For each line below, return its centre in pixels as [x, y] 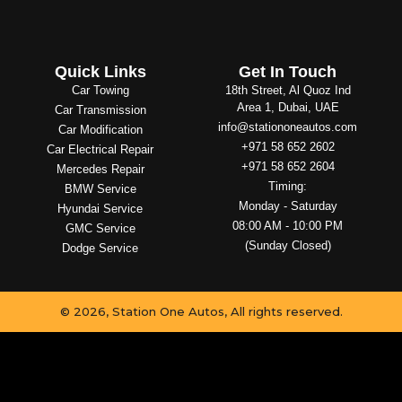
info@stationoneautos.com [288, 127]
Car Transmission [100, 109]
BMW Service [100, 188]
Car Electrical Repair [100, 149]
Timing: [288, 186]
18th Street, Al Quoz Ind [288, 90]
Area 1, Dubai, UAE [288, 107]
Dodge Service [100, 248]
